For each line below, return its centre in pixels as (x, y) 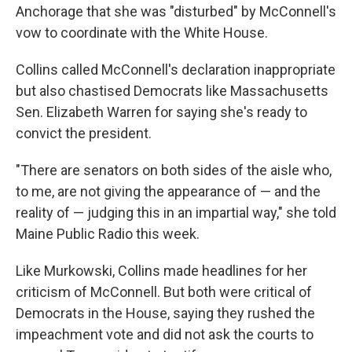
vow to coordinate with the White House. (142, 33)
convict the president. (84, 134)
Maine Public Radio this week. (108, 234)
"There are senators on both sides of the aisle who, (174, 170)
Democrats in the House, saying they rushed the (165, 313)
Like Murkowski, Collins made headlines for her (161, 271)
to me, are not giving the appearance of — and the (168, 192)
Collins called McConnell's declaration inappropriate (176, 70)
